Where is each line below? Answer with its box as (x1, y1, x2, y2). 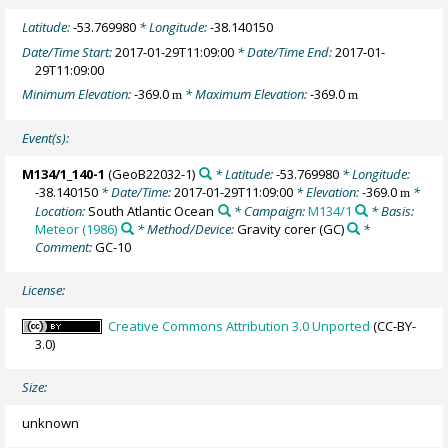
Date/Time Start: (22, 42, 116, 61)
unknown (22, 413, 80, 432)
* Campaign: (230, 202, 308, 221)
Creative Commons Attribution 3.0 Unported (108, 317, 371, 335)
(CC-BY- (370, 317, 417, 335)
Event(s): (22, 128, 70, 147)
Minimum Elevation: (22, 85, 135, 104)
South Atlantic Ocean (88, 202, 215, 221)
